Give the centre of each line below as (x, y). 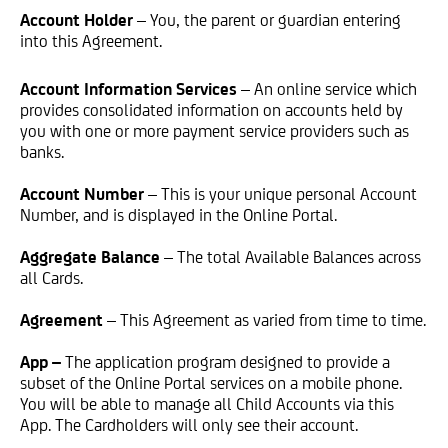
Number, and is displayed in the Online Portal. (178, 215)
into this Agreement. (91, 41)
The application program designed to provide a (227, 362)
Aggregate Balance (90, 257)
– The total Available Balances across (292, 257)
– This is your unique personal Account (282, 194)
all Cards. (51, 278)
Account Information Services (128, 89)
